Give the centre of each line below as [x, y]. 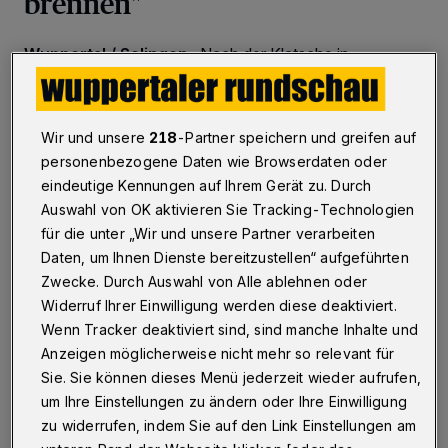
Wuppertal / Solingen [106, 54]
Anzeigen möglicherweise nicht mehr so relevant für [218, 354]
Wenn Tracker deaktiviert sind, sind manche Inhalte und [230, 330]
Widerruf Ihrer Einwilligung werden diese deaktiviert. [219, 306]
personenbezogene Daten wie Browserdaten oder [214, 162]
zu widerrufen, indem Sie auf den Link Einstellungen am [229, 426]
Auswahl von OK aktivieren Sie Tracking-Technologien [228, 210]
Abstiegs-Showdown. [105, 114]
